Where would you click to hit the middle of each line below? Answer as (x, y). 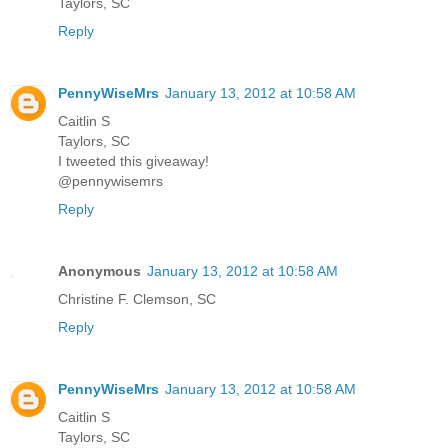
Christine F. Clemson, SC (137, 298)
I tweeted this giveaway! (133, 160)
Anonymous (99, 270)
